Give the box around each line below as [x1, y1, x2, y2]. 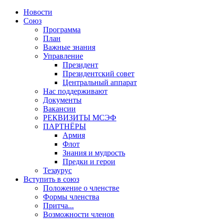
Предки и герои [63, 157, 115, 166]
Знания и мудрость [63, 149, 125, 157]
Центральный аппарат [63, 78, 137, 87]
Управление [43, 52, 83, 60]
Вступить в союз [23, 175, 79, 183]
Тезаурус [43, 166, 72, 175]
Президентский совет [63, 69, 134, 78]
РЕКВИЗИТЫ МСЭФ [43, 113, 116, 122]
